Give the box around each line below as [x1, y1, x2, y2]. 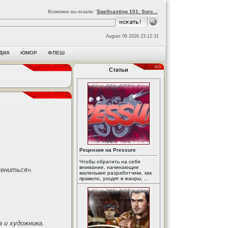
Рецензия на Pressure [79, 147, 136, 153]
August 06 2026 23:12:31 [106, 34, 159, 39]
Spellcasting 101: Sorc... [97, 9, 158, 14]
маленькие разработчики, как [79, 170, 152, 176]
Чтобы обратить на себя [79, 159, 140, 164]
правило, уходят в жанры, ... [79, 176, 149, 181]
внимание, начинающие [79, 164, 139, 170]
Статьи [109, 67, 128, 73]
